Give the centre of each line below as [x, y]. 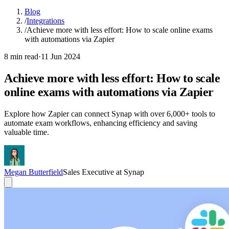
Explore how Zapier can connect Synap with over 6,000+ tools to [110, 113]
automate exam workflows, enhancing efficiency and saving [101, 123]
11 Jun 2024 [61, 56]
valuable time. [27, 132]
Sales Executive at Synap [104, 172]
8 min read [21, 56]
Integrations [45, 21]
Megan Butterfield [33, 172]
